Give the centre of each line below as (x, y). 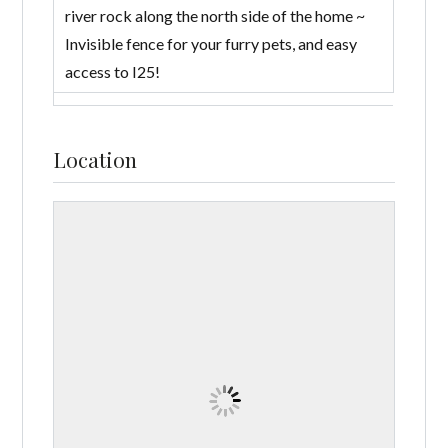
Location (95, 159)
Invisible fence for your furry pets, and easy (210, 44)
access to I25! (112, 72)
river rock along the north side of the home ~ (214, 16)
